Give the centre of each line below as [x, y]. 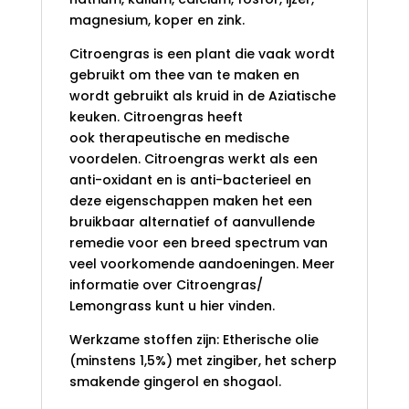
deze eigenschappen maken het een [190, 201]
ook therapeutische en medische [179, 138]
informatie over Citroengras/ [166, 285]
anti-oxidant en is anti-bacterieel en [190, 180]
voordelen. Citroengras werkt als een [193, 159]
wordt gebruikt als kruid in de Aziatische [202, 96]
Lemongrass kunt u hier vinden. [172, 306]
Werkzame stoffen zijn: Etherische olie [194, 340]
